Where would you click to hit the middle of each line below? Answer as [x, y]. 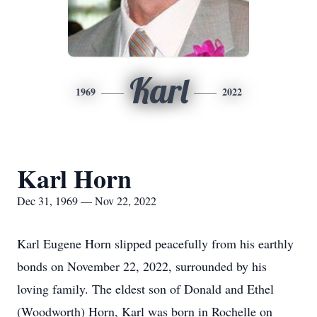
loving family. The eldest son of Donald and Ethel [145, 289]
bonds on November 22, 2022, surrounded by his [142, 266]
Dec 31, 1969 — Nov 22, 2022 [87, 201]
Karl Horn [74, 178]
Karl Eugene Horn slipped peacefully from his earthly [155, 243]
